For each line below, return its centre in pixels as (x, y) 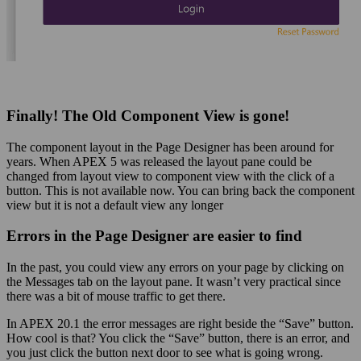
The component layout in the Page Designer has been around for (170, 147)
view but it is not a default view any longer (115, 205)
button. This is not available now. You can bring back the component (180, 190)
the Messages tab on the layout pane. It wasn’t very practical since (174, 282)
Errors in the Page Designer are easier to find (154, 236)
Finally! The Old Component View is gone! (148, 115)
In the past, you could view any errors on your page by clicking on (175, 268)
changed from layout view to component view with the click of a (170, 176)
